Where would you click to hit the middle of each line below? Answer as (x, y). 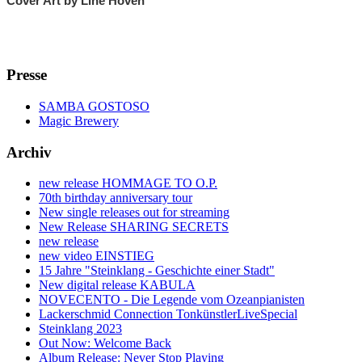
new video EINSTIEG (97, 256)
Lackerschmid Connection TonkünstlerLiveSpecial (168, 314)
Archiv (29, 152)
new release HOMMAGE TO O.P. (128, 183)
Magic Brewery (79, 120)
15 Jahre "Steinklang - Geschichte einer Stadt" (157, 271)
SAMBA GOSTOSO (94, 106)
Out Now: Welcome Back (105, 343)
